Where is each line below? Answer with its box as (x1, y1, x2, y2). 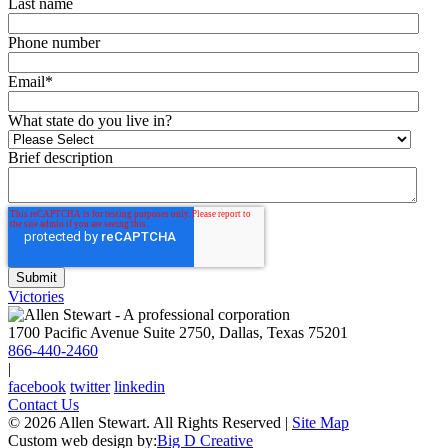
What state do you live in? (8, 112, 172, 130)
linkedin (114, 378, 165, 396)
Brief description (8, 149, 113, 167)
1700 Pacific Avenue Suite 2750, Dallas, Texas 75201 (8, 324, 348, 342)
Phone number (8, 34, 100, 52)
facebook (8, 378, 66, 396)
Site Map (292, 414, 349, 432)
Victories (8, 288, 64, 306)
